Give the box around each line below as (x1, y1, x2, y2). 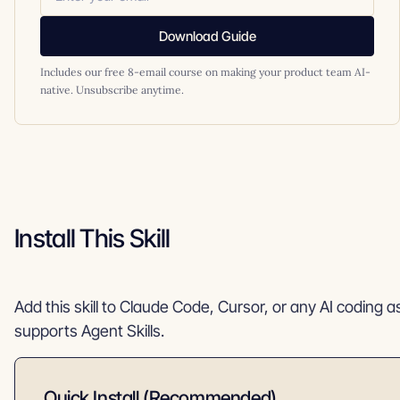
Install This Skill (14, 223, 171, 254)
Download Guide (158, 28, 256, 45)
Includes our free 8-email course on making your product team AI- (40, 65, 371, 79)
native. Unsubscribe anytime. (40, 83, 184, 96)
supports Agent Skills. (14, 321, 164, 340)
